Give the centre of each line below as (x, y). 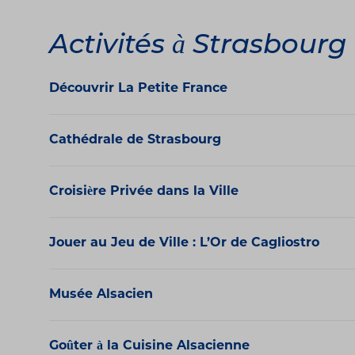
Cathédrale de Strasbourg (135, 141)
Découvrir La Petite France (138, 89)
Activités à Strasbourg (198, 47)
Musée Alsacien (101, 295)
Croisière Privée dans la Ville (144, 192)
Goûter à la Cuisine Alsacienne (149, 347)
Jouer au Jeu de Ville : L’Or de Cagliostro (184, 244)
